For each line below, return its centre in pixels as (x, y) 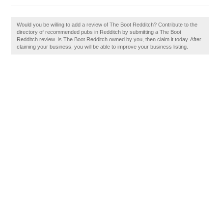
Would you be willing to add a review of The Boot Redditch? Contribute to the (107, 25)
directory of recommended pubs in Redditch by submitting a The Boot (99, 32)
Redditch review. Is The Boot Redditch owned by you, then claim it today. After (109, 39)
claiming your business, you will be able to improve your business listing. (103, 47)
